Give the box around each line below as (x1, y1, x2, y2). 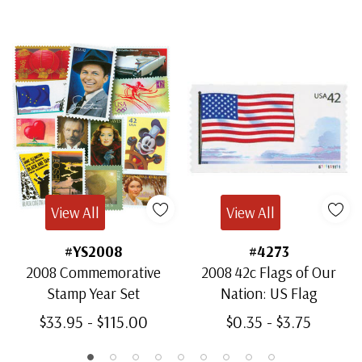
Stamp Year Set (47, 283, 140, 303)
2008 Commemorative (26, 262, 161, 282)
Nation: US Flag (220, 283, 318, 303)
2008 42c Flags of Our (201, 262, 336, 282)
